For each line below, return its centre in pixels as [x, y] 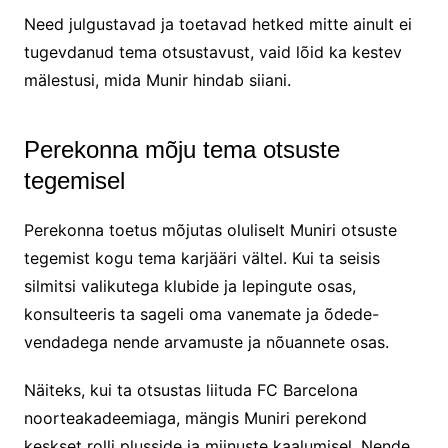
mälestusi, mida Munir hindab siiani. [157, 79]
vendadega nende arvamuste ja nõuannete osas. [206, 341]
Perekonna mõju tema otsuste [181, 149]
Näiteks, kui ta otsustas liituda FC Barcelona [190, 389]
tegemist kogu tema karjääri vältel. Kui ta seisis [201, 257]
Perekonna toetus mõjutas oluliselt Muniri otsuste [210, 229]
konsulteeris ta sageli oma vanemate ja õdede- [201, 313]
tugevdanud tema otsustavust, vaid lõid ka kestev [212, 51]
